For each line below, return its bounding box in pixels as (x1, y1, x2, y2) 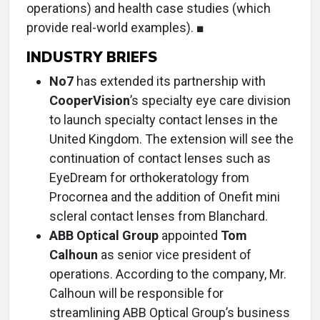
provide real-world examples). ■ (26, 20, 204, 35)
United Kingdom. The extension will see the (49, 131, 294, 146)
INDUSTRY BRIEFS (26, 48, 157, 66)
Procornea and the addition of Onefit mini (49, 189, 280, 204)
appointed (159, 228, 221, 243)
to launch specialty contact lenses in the (49, 112, 278, 127)
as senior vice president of (98, 247, 251, 262)
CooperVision (49, 93, 130, 108)
